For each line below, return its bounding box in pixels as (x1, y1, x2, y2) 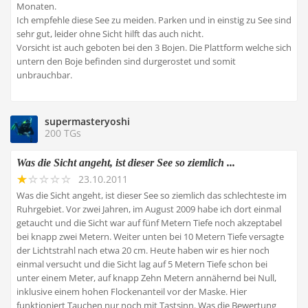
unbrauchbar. (16, 69, 72, 81)
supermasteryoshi (45, 115, 130, 128)
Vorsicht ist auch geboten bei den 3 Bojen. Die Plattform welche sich (16, 41, 291, 54)
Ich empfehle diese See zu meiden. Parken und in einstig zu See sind (16, 14, 291, 26)
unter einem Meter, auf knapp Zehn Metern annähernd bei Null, (16, 272, 276, 284)
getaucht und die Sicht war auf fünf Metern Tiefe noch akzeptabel (16, 217, 282, 229)
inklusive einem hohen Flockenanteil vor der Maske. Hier (16, 285, 247, 298)
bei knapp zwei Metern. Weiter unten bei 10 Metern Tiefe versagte (16, 230, 284, 243)
